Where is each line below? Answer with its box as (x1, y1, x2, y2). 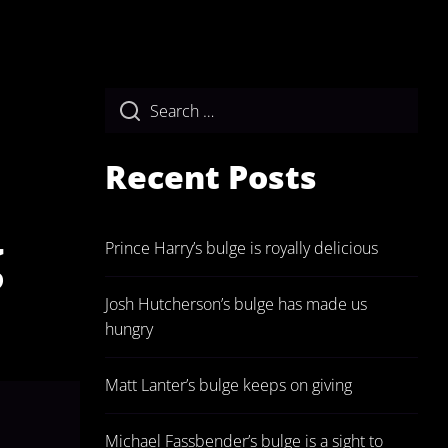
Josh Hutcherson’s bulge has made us (105, 293, 367, 315)
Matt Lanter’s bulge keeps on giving (105, 374, 352, 396)
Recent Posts (105, 155, 317, 198)
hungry (105, 318, 153, 340)
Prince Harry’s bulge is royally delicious (105, 237, 378, 259)
